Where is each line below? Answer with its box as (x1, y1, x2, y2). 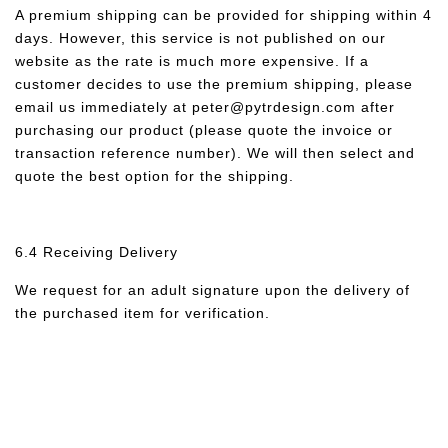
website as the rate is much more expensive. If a (15, 53, 369, 69)
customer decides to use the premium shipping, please (15, 76, 413, 92)
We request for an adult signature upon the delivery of (15, 282, 410, 298)
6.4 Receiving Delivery (15, 244, 178, 260)
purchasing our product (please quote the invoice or (15, 122, 393, 138)
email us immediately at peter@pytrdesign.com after (15, 99, 395, 115)
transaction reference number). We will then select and (15, 145, 415, 161)
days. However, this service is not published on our (15, 30, 386, 46)
